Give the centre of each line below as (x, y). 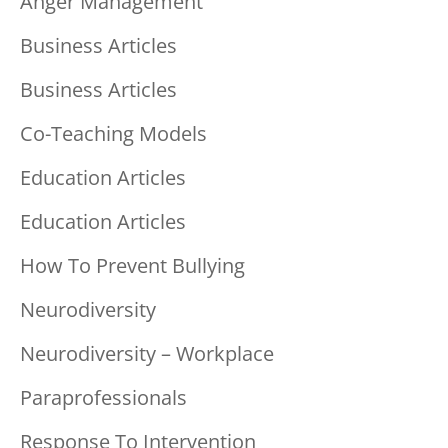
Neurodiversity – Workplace (147, 353)
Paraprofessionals (103, 397)
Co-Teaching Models (113, 133)
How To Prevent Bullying (132, 265)
